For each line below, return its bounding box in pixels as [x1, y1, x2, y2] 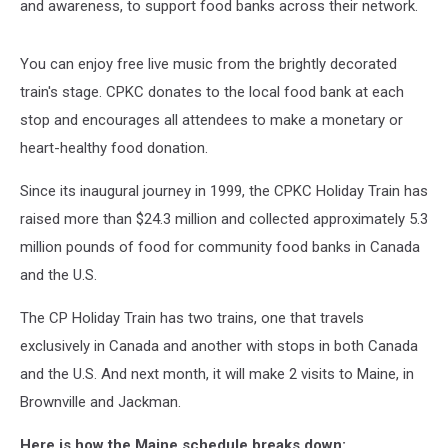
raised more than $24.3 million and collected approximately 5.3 [20, 209, 428, 228]
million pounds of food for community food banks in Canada [20, 237, 420, 256]
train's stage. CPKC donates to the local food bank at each [20, 82, 404, 101]
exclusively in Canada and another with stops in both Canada [20, 336, 418, 355]
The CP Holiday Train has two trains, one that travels [20, 308, 364, 327]
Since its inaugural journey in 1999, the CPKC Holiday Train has [20, 181, 428, 200]
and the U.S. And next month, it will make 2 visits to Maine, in [20, 364, 414, 383]
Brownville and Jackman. [20, 392, 181, 411]
